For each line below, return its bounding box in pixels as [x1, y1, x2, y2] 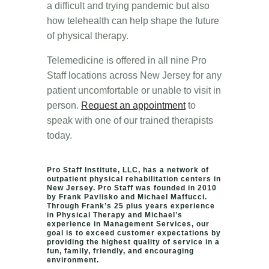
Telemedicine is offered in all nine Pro [47, 55, 207, 65]
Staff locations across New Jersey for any [47, 70, 222, 80]
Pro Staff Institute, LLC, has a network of [47, 165, 209, 174]
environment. [47, 255, 99, 264]
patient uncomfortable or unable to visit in [47, 85, 221, 95]
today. [47, 130, 72, 141]
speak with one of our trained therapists [47, 115, 213, 125]
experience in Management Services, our [47, 219, 210, 228]
